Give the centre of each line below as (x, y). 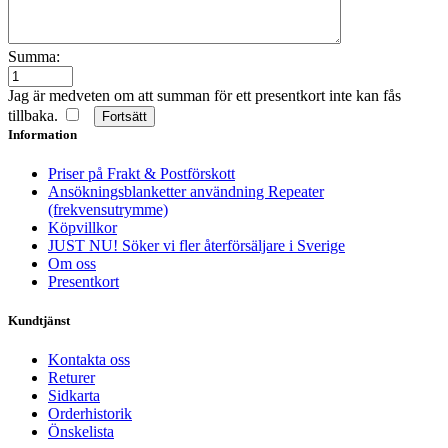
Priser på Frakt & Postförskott (141, 174)
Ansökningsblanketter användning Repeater (186, 192)
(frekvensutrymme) (108, 210)
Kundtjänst (39, 321)
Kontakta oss (89, 360)
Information (42, 134)
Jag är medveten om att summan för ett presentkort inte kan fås (204, 95)
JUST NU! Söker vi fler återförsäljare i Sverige (196, 246)
